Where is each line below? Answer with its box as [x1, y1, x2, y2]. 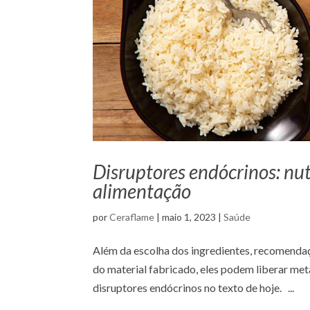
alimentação [93, 179, 192, 203]
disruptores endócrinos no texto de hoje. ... [93, 280, 295, 294]
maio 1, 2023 [162, 210, 217, 223]
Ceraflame [109, 210, 155, 223]
